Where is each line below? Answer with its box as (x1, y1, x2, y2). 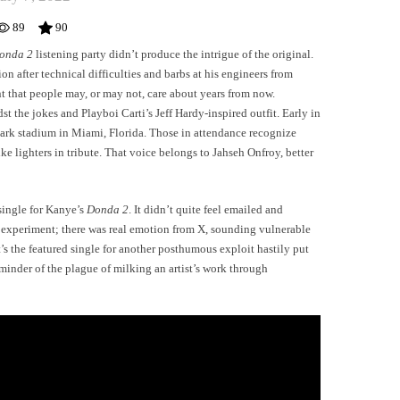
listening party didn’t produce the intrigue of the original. (33, 47, 313, 62)
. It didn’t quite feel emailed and (129, 202, 283, 216)
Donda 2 (87, 202, 129, 216)
